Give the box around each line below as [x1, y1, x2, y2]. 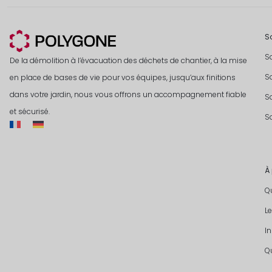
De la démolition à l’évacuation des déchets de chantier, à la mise [10, 55, 247, 66]
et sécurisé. [10, 106, 50, 117]
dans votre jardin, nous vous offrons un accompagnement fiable [10, 89, 246, 100]
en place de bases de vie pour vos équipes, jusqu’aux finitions [10, 72, 236, 83]
